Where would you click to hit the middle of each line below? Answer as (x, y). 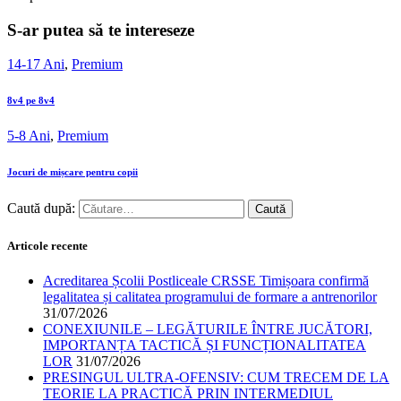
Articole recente (47, 245)
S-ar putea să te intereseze (101, 30)
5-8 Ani (29, 136)
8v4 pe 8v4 (31, 101)
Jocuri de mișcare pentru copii (73, 172)
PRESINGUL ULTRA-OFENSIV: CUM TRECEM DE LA (216, 377)
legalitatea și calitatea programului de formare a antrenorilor (210, 296)
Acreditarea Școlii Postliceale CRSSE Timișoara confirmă (206, 280)
